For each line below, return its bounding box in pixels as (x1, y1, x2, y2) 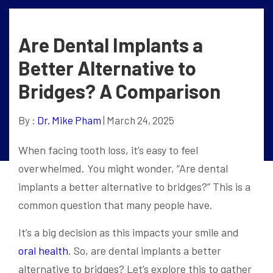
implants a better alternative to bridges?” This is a (18, 180, 250, 193)
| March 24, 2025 (101, 114, 174, 126)
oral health (18, 244, 68, 257)
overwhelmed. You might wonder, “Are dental (18, 161, 228, 175)
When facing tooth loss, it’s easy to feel (18, 143, 198, 157)
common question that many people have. (18, 198, 213, 211)
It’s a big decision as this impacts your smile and (18, 225, 239, 239)
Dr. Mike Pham (37, 114, 101, 126)
